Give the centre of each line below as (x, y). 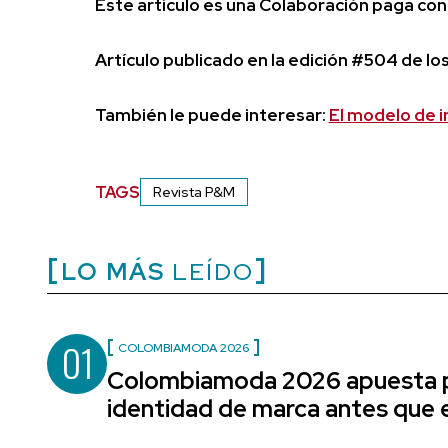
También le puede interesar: (211, 115)
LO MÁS (113, 272)
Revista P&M (193, 192)
